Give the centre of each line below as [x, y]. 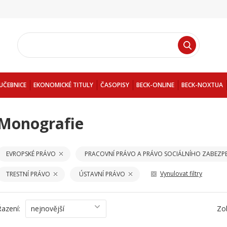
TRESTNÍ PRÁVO [28, 174]
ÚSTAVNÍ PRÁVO [102, 174]
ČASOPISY [115, 85]
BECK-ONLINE [155, 85]
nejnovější [48, 209]
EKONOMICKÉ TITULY [63, 85]
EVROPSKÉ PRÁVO [31, 154]
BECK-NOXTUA [202, 85]
